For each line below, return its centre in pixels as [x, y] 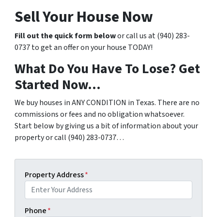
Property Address [54, 175]
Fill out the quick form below [65, 36]
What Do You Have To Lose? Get [107, 69]
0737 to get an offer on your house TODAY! [84, 47]
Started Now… [58, 85]
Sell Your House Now [84, 17]
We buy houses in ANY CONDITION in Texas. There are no [107, 103]
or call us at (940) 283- [153, 36]
